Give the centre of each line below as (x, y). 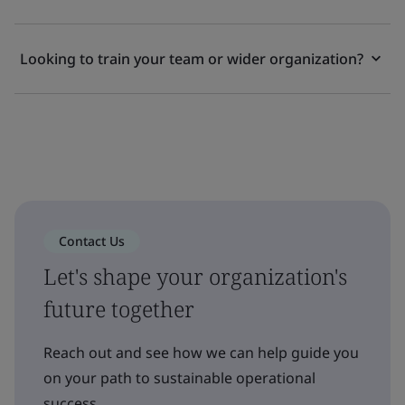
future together (119, 309)
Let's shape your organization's (195, 276)
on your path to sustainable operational (179, 378)
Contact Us (92, 241)
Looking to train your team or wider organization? (192, 59)
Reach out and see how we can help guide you (201, 353)
